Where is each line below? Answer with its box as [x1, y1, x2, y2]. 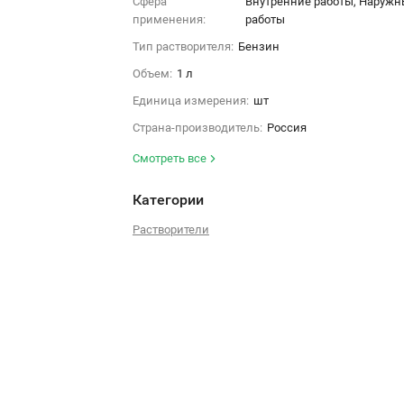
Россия [266, 120, 307, 134]
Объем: [132, 66, 172, 80]
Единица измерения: [132, 93, 249, 107]
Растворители [132, 222, 209, 236]
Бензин [237, 39, 280, 53]
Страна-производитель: [132, 120, 262, 134]
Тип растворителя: [132, 39, 234, 53]
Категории [132, 190, 204, 208]
